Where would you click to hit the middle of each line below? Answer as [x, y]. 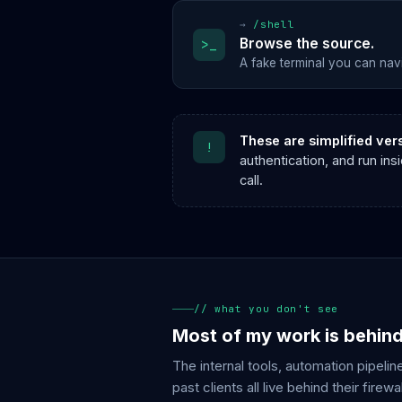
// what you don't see [266, 309]
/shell [274, 24]
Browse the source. [307, 44]
